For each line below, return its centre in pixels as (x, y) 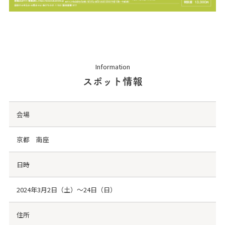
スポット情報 (113, 81)
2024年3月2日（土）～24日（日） (66, 189)
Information (113, 66)
